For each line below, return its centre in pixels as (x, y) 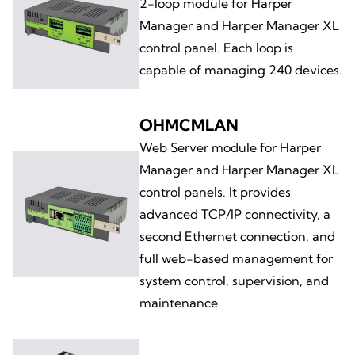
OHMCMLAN (189, 124)
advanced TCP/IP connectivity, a (235, 214)
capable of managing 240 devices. (241, 69)
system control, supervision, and (234, 280)
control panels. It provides (215, 191)
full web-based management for (236, 258)
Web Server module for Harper (230, 147)
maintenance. (180, 302)
